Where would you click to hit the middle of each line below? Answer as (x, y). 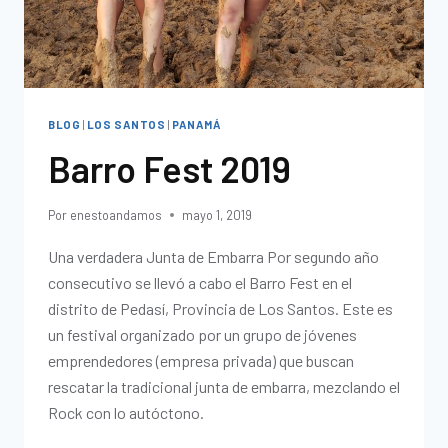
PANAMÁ (197, 124)
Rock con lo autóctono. (126, 412)
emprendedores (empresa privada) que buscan (201, 360)
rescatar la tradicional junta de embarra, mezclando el (224, 386)
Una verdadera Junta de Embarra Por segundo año (213, 256)
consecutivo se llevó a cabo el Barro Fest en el (200, 282)
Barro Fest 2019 (169, 168)
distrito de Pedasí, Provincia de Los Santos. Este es (220, 308)
